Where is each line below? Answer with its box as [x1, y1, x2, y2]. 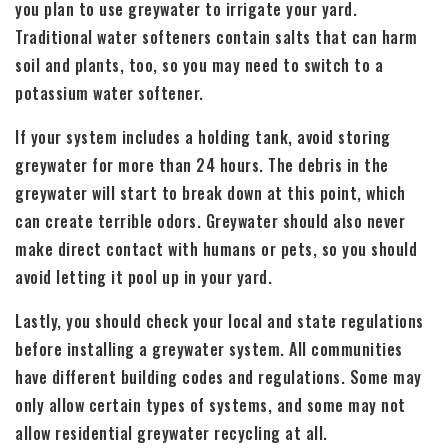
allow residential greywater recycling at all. [15, 421, 328, 446]
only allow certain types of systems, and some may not [15, 393, 406, 418]
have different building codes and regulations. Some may [15, 365, 422, 390]
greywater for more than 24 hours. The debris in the [15, 153, 389, 178]
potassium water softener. [15, 81, 204, 106]
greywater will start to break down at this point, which [15, 181, 406, 206]
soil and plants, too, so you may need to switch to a [15, 53, 383, 78]
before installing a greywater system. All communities [15, 337, 403, 362]
